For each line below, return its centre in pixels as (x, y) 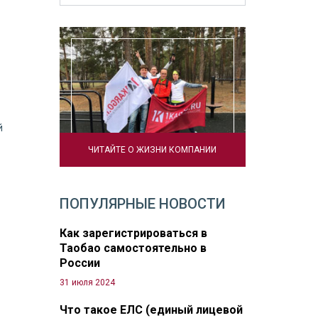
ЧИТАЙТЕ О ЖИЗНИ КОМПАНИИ (153, 149)
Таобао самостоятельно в (133, 248)
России (79, 263)
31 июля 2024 (87, 282)
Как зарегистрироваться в (133, 233)
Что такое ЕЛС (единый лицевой (151, 309)
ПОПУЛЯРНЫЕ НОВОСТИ (142, 203)
